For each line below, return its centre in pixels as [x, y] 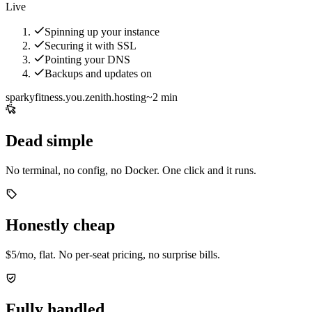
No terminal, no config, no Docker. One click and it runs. [131, 171]
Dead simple [49, 141]
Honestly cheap [60, 225]
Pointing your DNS [87, 60]
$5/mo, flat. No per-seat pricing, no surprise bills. [113, 255]
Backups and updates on [98, 74]
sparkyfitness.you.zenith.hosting [76, 97]
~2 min [162, 97]
